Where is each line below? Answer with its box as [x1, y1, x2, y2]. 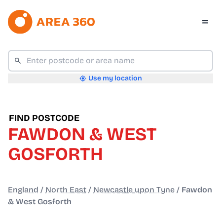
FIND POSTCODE [9, 112, 79, 124]
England [8, 185, 38, 195]
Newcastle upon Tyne [93, 185, 175, 195]
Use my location [88, 74, 142, 83]
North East [45, 185, 86, 195]
